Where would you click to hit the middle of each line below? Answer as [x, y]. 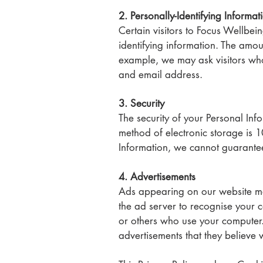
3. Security [141, 103]
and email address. [161, 75]
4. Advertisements [157, 177]
